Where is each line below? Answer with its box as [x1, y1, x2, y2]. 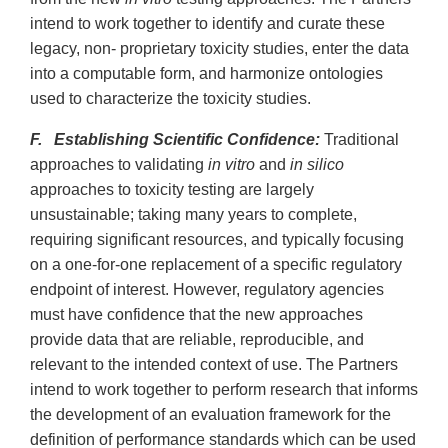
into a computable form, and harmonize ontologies [30, 65, 383, 83]
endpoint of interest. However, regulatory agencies [30, 281, 384, 299]
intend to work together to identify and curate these [30, 15, 385, 33]
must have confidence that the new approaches [30, 306, 363, 324]
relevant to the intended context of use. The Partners [30, 356, 398, 374]
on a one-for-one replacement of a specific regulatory [30, 256, 402, 274]
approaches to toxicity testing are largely [30, 181, 314, 199]
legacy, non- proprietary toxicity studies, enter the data [30, 40, 409, 58]
